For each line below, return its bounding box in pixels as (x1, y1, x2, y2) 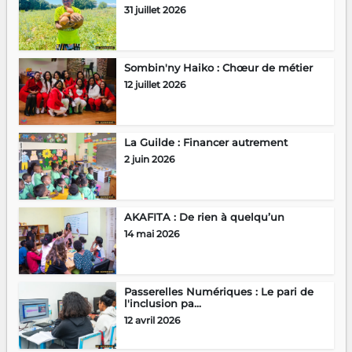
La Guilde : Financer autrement (123, 136, 288, 149)
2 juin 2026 (123, 153, 174, 166)
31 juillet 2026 (123, 4, 185, 16)
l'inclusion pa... (123, 297, 201, 310)
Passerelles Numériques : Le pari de (123, 285, 313, 299)
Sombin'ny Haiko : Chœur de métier (123, 61, 313, 75)
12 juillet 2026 (123, 79, 185, 91)
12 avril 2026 (123, 314, 180, 327)
